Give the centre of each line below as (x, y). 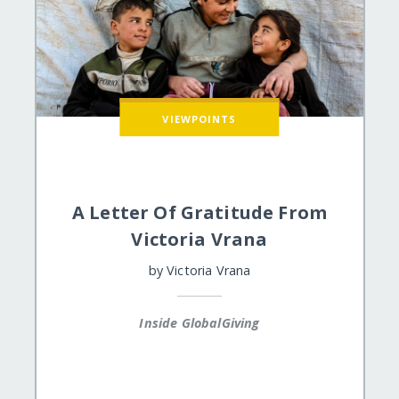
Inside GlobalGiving (199, 323)
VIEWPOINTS (199, 118)
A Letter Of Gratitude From (199, 212)
